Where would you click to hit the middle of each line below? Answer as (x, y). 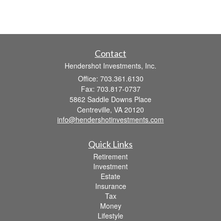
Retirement (110, 156)
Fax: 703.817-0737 (110, 89)
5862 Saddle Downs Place (110, 99)
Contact (110, 53)
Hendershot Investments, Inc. (110, 65)
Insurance (110, 186)
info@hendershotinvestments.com (110, 119)
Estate (110, 176)
